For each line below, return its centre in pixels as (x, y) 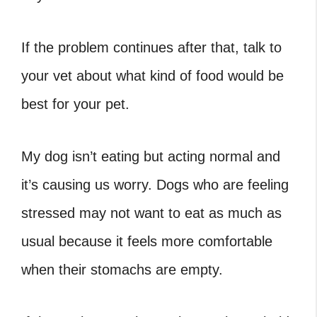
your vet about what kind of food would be (152, 76)
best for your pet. (75, 104)
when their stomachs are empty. (122, 270)
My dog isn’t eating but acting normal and (151, 157)
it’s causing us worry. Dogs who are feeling (155, 185)
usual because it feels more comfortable (147, 242)
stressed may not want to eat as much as (151, 213)
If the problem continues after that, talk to (151, 48)
